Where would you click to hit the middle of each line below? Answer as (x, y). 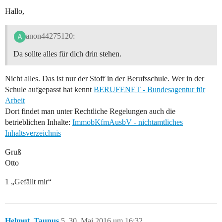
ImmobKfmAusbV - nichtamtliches (128, 122)
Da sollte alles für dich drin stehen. (67, 54)
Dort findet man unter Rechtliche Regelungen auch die (90, 111)
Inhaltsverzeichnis (33, 133)
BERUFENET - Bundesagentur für (149, 90)
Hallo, (15, 11)
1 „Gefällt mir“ (28, 182)
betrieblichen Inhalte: (39, 122)
